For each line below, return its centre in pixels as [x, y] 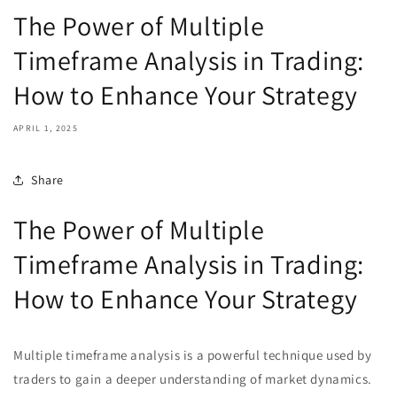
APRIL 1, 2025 [46, 128]
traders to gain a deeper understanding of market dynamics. [193, 379]
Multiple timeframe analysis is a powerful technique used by [193, 355]
